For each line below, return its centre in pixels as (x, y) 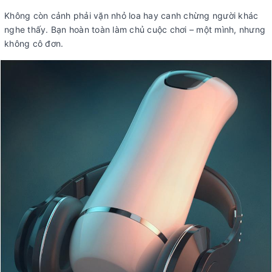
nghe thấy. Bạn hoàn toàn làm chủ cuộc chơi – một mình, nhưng (135, 30)
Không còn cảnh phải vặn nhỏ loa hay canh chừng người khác (131, 16)
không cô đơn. (34, 44)
